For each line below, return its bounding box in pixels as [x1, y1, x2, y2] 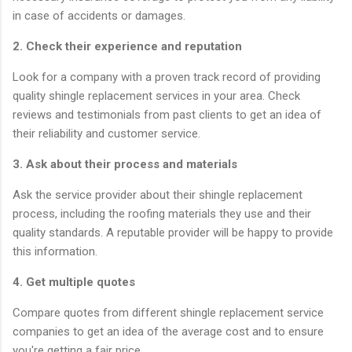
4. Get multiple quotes [13, 274, 138, 289]
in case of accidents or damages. [13, 8, 185, 23]
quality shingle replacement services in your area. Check [13, 88, 300, 103]
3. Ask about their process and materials [13, 156, 237, 171]
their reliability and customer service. [13, 126, 200, 141]
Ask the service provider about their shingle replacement [13, 187, 302, 202]
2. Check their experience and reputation [13, 38, 242, 53]
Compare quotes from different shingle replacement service [13, 305, 324, 320]
